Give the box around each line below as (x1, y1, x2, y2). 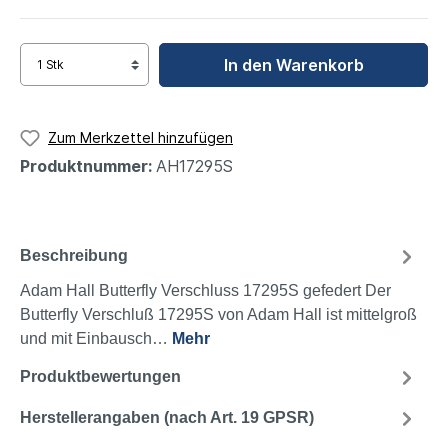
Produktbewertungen (20, 368, 181, 385)
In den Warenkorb (223, 55, 364, 75)
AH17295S (156, 155, 233, 176)
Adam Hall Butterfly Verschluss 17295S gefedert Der (20, 281, 391, 299)
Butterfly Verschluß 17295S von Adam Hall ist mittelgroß (20, 305, 417, 323)
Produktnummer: (20, 155, 156, 176)
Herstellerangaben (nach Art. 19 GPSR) (20, 409, 314, 426)
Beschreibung (20, 247, 128, 264)
